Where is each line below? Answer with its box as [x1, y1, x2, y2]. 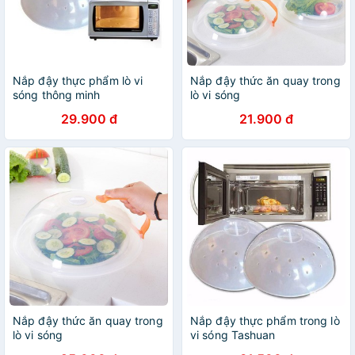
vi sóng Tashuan [190, 328, 276, 342]
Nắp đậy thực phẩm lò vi [13, 74, 143, 87]
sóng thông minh [13, 88, 101, 101]
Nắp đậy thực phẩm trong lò [190, 314, 340, 327]
